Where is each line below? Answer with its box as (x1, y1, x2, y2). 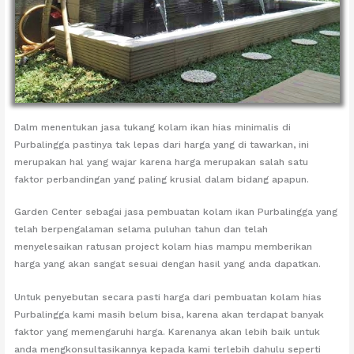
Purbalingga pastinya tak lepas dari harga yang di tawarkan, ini (14, 139, 310, 151)
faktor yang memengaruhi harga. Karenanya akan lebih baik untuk (14, 326, 321, 337)
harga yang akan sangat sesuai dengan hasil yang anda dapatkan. (14, 258, 322, 270)
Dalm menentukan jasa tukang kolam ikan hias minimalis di (14, 122, 292, 134)
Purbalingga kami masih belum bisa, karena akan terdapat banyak (14, 308, 325, 320)
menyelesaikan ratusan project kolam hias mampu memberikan (14, 241, 313, 253)
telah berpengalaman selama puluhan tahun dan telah (14, 224, 269, 235)
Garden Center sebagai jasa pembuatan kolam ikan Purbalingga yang (14, 206, 338, 218)
